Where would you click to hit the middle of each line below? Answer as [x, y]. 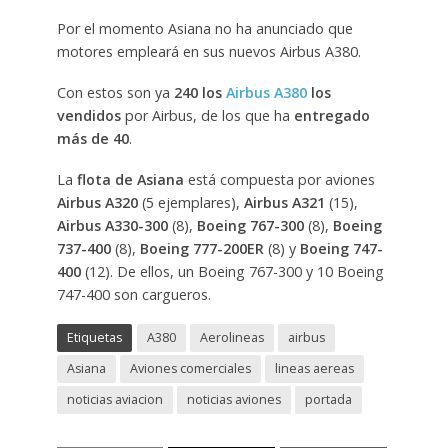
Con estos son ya [115, 92]
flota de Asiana [130, 179]
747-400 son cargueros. [133, 294]
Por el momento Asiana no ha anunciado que [204, 28]
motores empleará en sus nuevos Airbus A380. [208, 51]
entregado [331, 115]
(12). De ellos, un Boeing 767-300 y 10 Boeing [232, 271]
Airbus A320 [97, 202]
